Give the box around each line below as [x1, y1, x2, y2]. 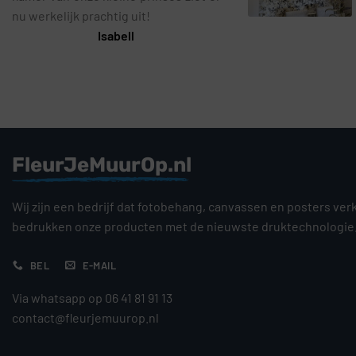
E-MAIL [82, 258, 116, 272]
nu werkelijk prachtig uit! [12, 7, 150, 23]
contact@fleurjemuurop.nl [12, 310, 159, 326]
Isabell [98, 27, 135, 43]
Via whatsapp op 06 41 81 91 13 [12, 290, 172, 306]
